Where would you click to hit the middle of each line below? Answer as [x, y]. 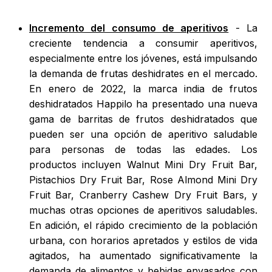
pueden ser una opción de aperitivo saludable [143, 134]
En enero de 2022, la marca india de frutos [143, 89]
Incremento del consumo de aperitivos [129, 28]
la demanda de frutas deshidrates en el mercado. [143, 74]
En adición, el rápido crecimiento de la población [143, 226]
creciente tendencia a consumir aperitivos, [143, 43]
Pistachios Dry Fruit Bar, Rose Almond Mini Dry [143, 180]
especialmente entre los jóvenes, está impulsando [143, 59]
